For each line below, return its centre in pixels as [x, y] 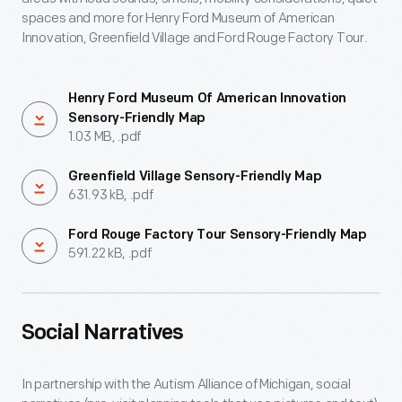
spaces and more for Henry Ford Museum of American [178, 18]
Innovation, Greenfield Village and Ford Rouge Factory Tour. [195, 38]
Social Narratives [102, 334]
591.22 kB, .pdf [110, 253]
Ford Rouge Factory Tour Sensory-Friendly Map [218, 236]
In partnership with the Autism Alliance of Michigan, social [186, 385]
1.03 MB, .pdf [105, 137]
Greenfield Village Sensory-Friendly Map [195, 177]
